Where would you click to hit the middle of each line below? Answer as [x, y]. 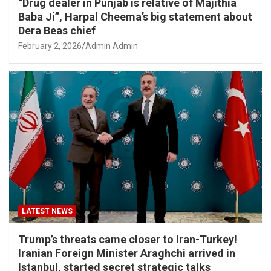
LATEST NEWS [47, 211]
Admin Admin [112, 46]
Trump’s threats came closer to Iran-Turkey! [128, 239]
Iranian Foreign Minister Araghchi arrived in [127, 253]
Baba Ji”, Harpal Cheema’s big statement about [135, 17]
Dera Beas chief [57, 31]
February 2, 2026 [50, 46]
